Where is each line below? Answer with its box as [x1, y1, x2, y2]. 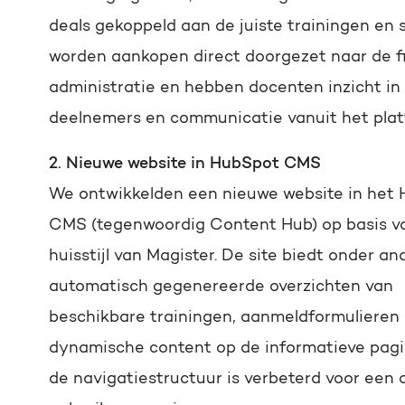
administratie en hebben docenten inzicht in [49, 80, 400, 97]
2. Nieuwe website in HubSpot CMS [49, 156, 321, 173]
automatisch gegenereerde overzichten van [49, 279, 393, 296]
